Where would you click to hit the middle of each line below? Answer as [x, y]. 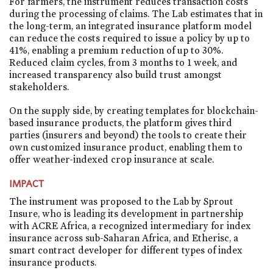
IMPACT [27, 184]
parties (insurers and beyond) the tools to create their [128, 135]
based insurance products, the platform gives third [121, 122]
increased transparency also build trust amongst [115, 74]
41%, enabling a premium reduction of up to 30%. [116, 50]
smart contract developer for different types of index [126, 250]
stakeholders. [39, 87]
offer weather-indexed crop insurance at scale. [112, 159]
